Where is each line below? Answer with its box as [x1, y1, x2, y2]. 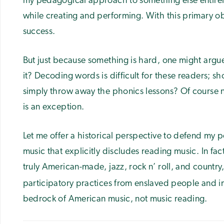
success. [22, 26, 55, 36]
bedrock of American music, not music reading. [22, 194, 207, 204]
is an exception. [22, 102, 84, 112]
